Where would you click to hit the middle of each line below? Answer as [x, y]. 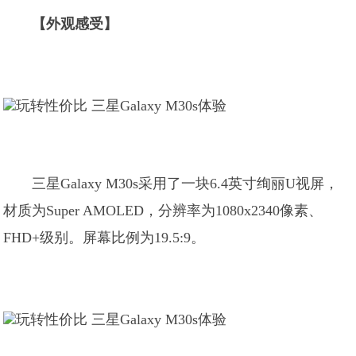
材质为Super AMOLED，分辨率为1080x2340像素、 [163, 211]
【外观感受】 [75, 24]
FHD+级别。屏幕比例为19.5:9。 [104, 238]
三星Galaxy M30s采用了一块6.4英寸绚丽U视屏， [186, 184]
